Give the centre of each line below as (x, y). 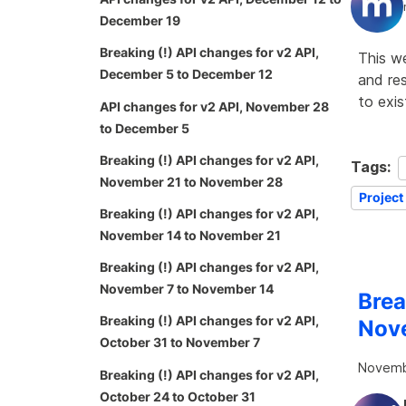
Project (381, 198)
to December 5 (145, 128)
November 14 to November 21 (190, 235)
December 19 (140, 21)
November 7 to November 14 (187, 289)
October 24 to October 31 (178, 396)
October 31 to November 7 (180, 343)
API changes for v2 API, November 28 (214, 106)
